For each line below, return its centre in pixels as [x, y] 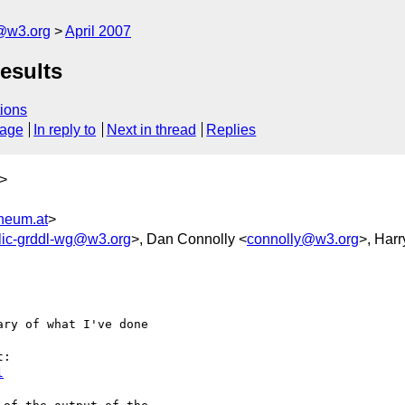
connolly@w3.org [303, 239]
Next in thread [151, 130]
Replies [231, 130]
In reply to [65, 130]
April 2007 [98, 31]
